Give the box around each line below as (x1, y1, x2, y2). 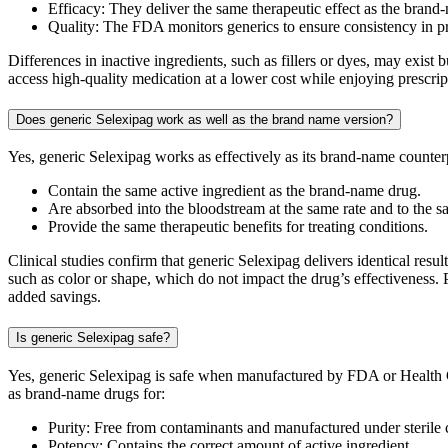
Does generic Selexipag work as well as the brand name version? (16, 111, 393, 127)
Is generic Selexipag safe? (16, 330, 170, 345)
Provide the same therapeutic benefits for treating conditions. (48, 218, 428, 236)
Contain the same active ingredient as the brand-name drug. (48, 182, 421, 200)
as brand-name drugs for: (8, 384, 165, 402)
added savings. (8, 288, 101, 306)
